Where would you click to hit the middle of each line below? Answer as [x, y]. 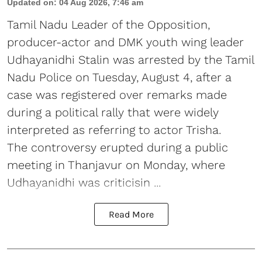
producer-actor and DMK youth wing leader [125, 42]
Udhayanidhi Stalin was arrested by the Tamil [130, 59]
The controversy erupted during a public [118, 147]
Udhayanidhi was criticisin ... [84, 182]
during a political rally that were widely [113, 112]
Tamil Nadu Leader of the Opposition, [108, 24]
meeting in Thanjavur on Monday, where [116, 165]
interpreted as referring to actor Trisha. [114, 130]
